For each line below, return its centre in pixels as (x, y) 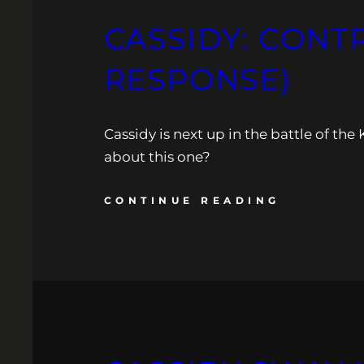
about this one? (157, 156)
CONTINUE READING (192, 200)
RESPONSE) (197, 79)
